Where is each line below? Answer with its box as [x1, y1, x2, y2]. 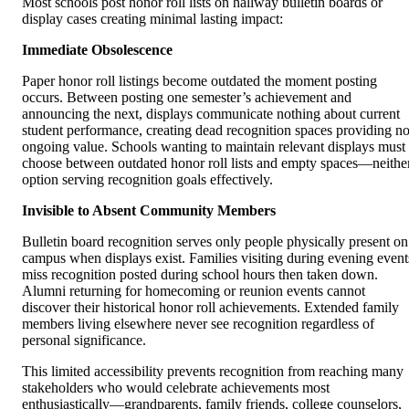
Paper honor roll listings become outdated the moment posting [22, 72, 377, 89]
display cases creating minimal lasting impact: [22, 10, 283, 26]
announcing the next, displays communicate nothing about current [22, 105, 400, 121]
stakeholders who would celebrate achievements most [22, 379, 330, 395]
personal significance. [22, 331, 146, 348]
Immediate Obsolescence [22, 41, 173, 58]
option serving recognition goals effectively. [22, 171, 273, 187]
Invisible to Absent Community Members [22, 202, 276, 218]
